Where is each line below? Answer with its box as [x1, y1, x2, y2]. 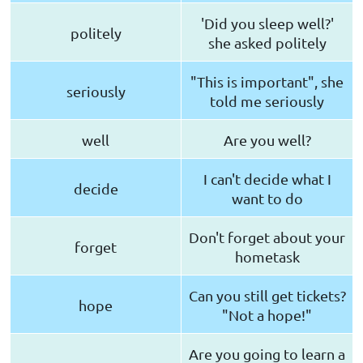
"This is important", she [190, 72, 344, 90]
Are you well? [223, 130, 311, 148]
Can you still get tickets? [188, 286, 346, 304]
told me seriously [210, 92, 324, 109]
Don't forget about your [189, 228, 345, 246]
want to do [231, 189, 303, 207]
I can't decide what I [203, 169, 331, 187]
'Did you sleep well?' [200, 14, 334, 32]
